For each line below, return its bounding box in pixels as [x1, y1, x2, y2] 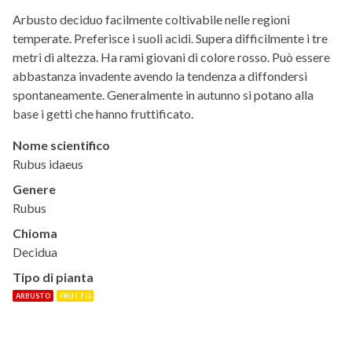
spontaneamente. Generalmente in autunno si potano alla [13, 86, 313, 102]
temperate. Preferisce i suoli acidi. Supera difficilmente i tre [13, 30, 328, 46]
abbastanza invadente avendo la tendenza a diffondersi [13, 68, 307, 83]
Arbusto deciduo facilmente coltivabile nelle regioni [13, 11, 290, 27]
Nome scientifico [13, 137, 110, 152]
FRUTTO [60, 291, 90, 300]
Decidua [13, 244, 57, 259]
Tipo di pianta [13, 269, 93, 284]
